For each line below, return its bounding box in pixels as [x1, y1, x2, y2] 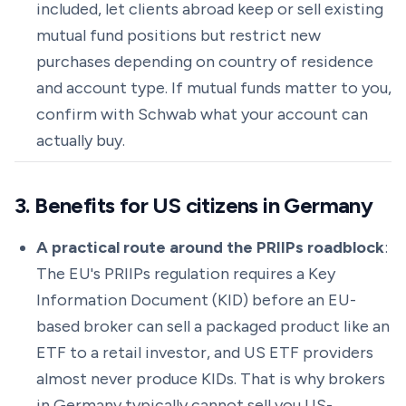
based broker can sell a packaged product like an [36, 316, 390, 336]
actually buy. [36, 130, 125, 150]
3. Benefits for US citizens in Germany [14, 192, 373, 218]
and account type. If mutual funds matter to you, [36, 78, 391, 98]
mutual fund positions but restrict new [36, 25, 321, 45]
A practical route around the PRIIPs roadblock [36, 237, 384, 257]
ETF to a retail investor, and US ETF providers [36, 343, 373, 362]
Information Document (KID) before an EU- [36, 290, 356, 310]
